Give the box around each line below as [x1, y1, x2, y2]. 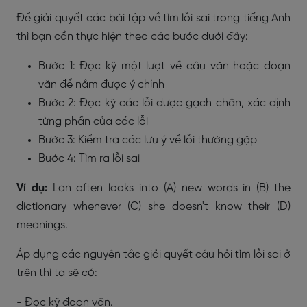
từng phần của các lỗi [38, 116, 148, 127]
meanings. [16, 219, 68, 231]
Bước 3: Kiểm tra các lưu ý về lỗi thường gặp [38, 134, 257, 146]
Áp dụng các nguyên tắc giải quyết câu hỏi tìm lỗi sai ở [16, 249, 291, 260]
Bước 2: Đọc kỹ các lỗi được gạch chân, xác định [38, 97, 291, 109]
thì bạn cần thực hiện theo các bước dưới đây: [16, 31, 248, 42]
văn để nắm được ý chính [38, 79, 164, 90]
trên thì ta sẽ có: [16, 267, 97, 279]
